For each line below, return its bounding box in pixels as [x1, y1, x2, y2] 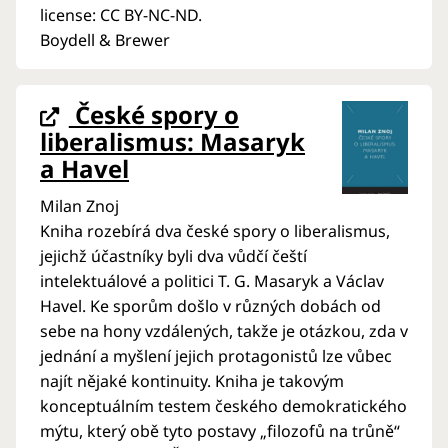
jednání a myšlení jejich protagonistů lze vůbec [40, 344, 392, 367]
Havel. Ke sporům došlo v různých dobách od [40, 294, 381, 317]
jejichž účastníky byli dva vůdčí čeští [40, 244, 307, 267]
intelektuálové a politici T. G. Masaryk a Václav [40, 269, 384, 292]
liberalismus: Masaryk [40, 124, 305, 158]
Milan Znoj [40, 194, 119, 217]
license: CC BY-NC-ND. [40, 3, 202, 26]
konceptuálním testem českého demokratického [40, 394, 407, 417]
